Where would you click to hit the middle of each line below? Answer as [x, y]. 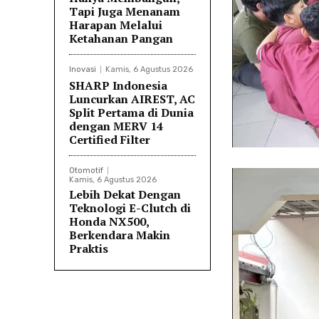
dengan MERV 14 [116, 126]
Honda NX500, [109, 222]
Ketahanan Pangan [121, 39]
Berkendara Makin [120, 235]
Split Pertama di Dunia [131, 113]
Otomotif [86, 171]
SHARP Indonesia [118, 86]
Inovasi [83, 70]
